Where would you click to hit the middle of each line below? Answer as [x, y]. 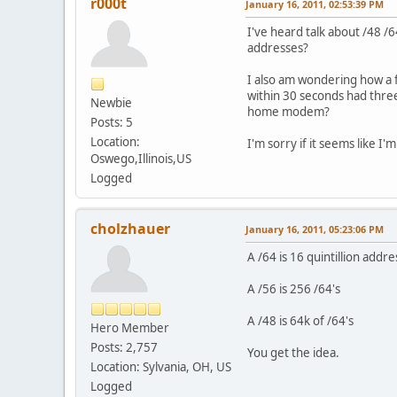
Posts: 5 [112, 122]
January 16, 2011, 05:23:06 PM [315, 229]
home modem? [288, 111]
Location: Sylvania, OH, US [161, 366]
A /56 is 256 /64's [294, 288]
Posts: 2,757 [124, 347]
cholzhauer [130, 228]
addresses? [278, 47]
